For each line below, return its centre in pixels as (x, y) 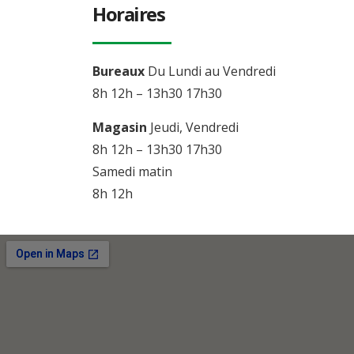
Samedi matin (132, 171)
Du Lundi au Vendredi (210, 71)
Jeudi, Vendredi (193, 127)
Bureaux (119, 71)
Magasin (120, 127)
